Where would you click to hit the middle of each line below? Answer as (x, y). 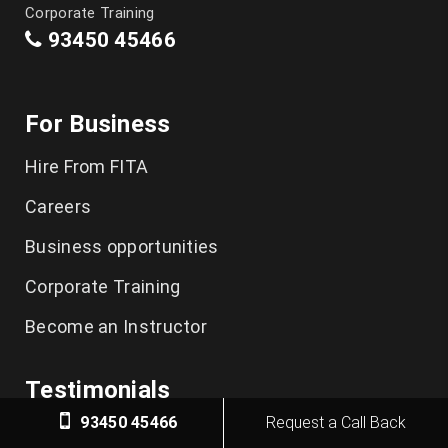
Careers (58, 206)
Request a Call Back (336, 422)
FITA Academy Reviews (123, 432)
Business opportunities (122, 246)
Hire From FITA (87, 166)
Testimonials (98, 390)
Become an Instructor (116, 326)
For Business (98, 124)
